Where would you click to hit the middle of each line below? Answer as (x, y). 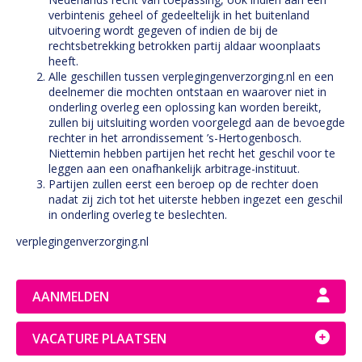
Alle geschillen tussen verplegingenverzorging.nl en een (191, 76)
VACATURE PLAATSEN (99, 339)
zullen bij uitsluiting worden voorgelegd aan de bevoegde (197, 122)
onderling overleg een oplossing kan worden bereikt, (185, 107)
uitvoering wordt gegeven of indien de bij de (163, 30)
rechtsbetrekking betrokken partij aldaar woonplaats (185, 46)
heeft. (63, 61)
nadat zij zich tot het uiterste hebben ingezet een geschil (196, 199)
